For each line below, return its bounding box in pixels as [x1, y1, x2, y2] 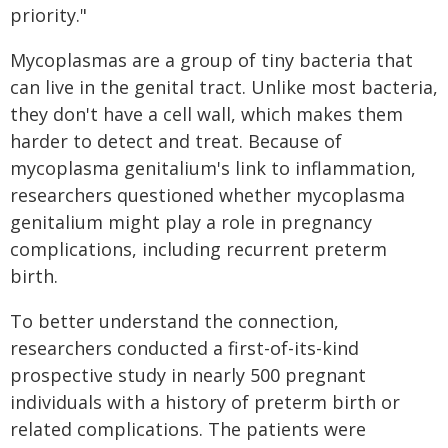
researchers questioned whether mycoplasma [10, 183, 405, 207]
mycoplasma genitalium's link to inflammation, [10, 156, 416, 180]
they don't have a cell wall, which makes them [10, 102, 403, 126]
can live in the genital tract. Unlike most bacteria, [10, 75, 438, 99]
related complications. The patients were [10, 417, 366, 441]
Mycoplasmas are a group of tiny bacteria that [10, 48, 413, 72]
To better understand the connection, [10, 309, 339, 333]
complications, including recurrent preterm [10, 237, 387, 261]
